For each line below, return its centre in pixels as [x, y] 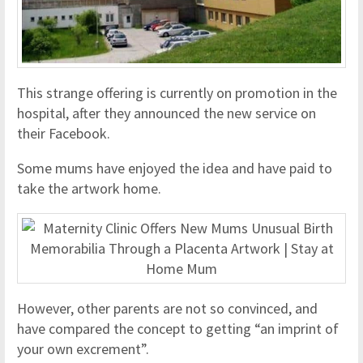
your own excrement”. [83, 349]
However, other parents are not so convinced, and [167, 309]
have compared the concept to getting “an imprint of [178, 329]
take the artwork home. [89, 189]
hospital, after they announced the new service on [167, 113]
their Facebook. [65, 134]
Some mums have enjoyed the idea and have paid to [175, 169]
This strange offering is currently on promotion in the [177, 93]
